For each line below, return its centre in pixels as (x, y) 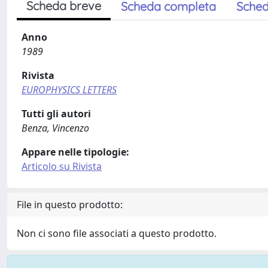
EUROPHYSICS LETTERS (69, 90)
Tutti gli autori (56, 114)
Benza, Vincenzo (55, 128)
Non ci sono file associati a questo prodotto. (117, 233)
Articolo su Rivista (62, 166)
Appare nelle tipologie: (75, 152)
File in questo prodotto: (70, 205)
